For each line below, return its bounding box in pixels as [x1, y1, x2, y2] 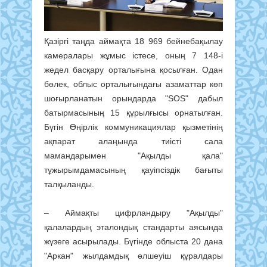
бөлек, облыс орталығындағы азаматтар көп [44, 79, 223, 89]
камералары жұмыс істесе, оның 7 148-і [44, 51, 223, 61]
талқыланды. [44, 179, 94, 190]
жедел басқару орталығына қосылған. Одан [44, 65, 223, 75]
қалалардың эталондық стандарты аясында [44, 222, 223, 232]
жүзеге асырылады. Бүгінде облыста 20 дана [44, 237, 223, 247]
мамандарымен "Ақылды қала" [44, 151, 223, 161]
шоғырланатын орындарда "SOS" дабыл [44, 94, 223, 104]
